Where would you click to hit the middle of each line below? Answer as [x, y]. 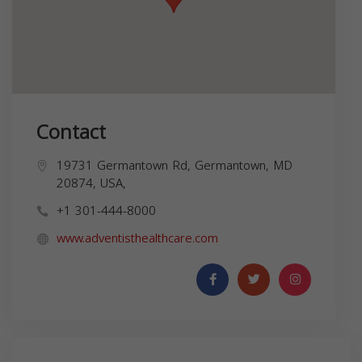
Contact [71, 132]
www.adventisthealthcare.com [137, 238]
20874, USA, [91, 183]
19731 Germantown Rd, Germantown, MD [175, 165]
